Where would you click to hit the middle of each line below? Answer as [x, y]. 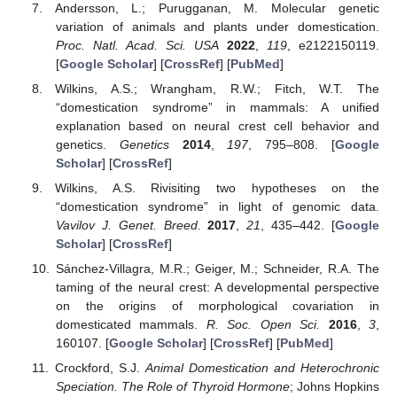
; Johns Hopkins [335, 386]
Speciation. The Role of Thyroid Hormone [172, 386]
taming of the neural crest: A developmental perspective [217, 287]
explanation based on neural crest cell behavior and [217, 125]
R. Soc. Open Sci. [263, 324]
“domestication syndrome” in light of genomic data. [217, 206]
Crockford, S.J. [100, 368]
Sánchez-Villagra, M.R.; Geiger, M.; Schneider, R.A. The [217, 268]
